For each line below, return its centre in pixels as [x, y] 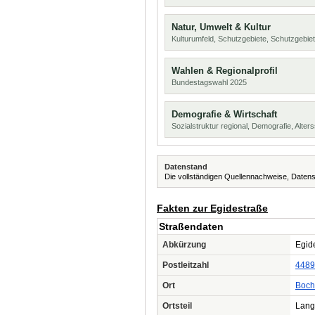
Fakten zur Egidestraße [212, 208]
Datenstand [186, 167]
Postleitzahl [186, 265]
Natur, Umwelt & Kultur [221, 27]
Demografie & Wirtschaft [224, 114]
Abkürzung [184, 245]
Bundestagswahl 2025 [209, 82]
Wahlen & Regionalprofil [225, 71]
